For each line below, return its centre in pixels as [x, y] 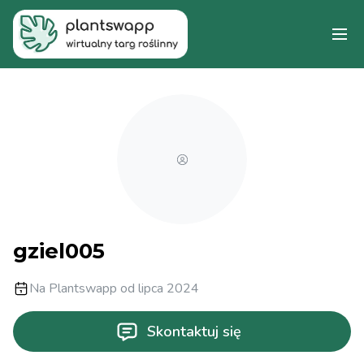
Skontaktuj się [195, 331]
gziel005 [59, 251]
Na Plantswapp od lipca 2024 [114, 288]
